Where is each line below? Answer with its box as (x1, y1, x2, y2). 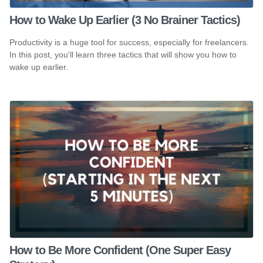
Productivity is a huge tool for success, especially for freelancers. (9, 37, 249, 47)
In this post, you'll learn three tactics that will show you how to (9, 49, 237, 59)
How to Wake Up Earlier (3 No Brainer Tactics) (9, 14, 240, 27)
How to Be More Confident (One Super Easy (9, 243, 231, 257)
